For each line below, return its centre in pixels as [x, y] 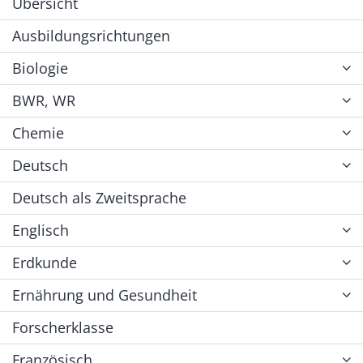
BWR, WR [44, 100]
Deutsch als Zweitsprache [99, 197]
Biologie [40, 68]
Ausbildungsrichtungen [91, 35]
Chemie [38, 132]
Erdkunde [45, 262]
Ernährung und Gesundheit [105, 295]
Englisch [41, 230]
